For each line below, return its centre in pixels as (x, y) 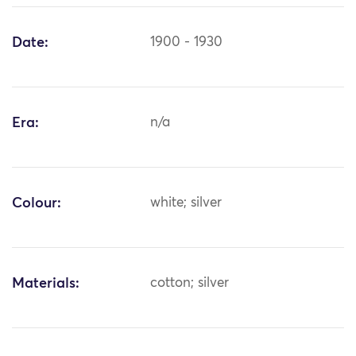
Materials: (46, 284)
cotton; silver (190, 284)
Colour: (37, 204)
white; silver (186, 203)
